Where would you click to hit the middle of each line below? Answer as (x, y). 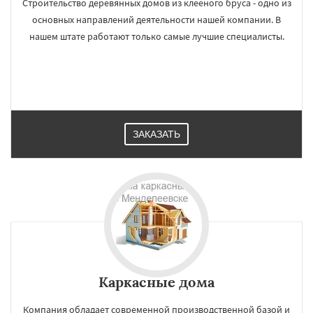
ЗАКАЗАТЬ (156, 134)
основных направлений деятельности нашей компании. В (156, 20)
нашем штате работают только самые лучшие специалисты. (156, 36)
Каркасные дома (156, 282)
